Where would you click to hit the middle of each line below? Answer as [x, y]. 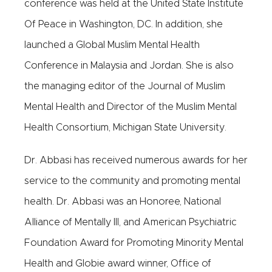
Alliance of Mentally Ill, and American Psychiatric [131, 222]
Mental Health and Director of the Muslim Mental [131, 107]
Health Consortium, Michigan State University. [125, 127]
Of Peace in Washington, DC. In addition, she [124, 24]
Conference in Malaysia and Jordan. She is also [129, 66]
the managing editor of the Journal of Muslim [125, 86]
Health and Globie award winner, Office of [118, 263]
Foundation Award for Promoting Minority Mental [134, 243]
